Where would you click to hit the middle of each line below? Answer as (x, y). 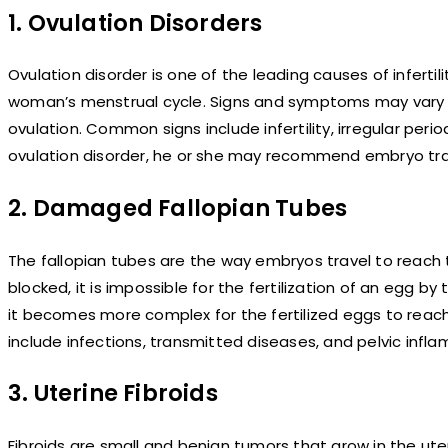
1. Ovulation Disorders (135, 22)
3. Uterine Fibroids (113, 393)
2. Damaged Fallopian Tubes (178, 207)
